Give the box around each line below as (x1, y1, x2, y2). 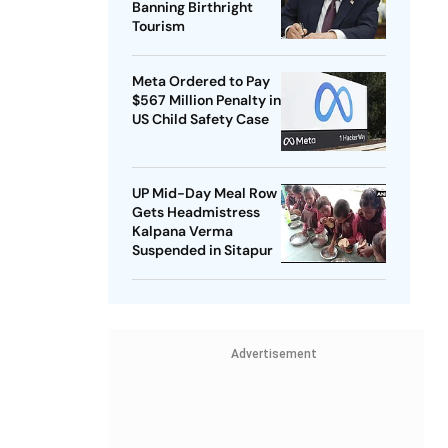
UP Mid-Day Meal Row (131, 184, 277, 203)
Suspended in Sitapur (131, 241, 273, 260)
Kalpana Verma (131, 222, 233, 241)
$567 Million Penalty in (131, 91, 281, 110)
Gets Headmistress (131, 203, 260, 222)
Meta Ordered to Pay (131, 72, 270, 91)
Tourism (131, 17, 185, 36)
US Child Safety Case (131, 110, 269, 129)
